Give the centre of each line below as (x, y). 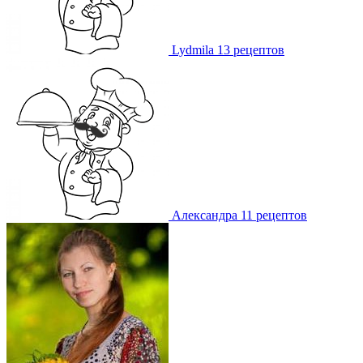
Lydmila (193, 50)
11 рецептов (274, 216)
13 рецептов (251, 50)
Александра (205, 216)
